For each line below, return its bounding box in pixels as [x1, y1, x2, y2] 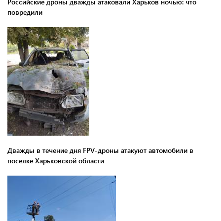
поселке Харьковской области [7, 155, 104, 165]
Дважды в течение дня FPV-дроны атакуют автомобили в [7, 145, 193, 155]
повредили [7, 7, 42, 17]
